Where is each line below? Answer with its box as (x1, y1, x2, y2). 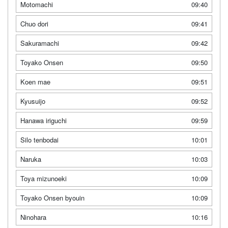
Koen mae (20, 77, 50, 87)
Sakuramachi (20, 38, 59, 48)
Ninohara (20, 212, 46, 222)
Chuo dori (20, 19, 48, 28)
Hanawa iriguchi (20, 116, 67, 125)
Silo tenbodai (20, 135, 59, 145)
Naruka (20, 154, 41, 164)
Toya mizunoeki (20, 174, 67, 183)
